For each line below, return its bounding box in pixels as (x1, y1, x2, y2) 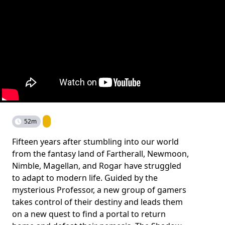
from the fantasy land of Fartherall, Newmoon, (12, 148, 189, 159)
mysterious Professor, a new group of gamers (12, 184, 186, 195)
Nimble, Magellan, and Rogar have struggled (12, 160, 181, 171)
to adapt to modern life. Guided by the (12, 172, 158, 183)
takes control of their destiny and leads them (12, 196, 183, 207)
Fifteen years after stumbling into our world (12, 136, 179, 147)
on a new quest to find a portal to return (12, 208, 166, 219)
